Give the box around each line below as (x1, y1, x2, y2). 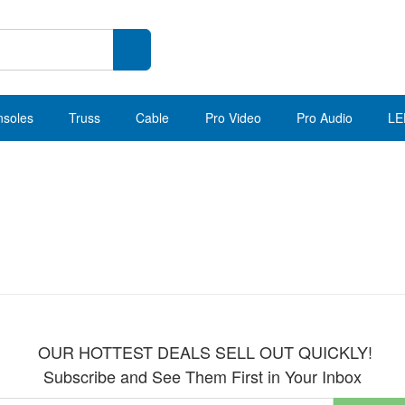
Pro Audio (296, 108, 353, 127)
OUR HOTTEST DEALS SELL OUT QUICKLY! (33, 340, 372, 363)
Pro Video (204, 108, 261, 127)
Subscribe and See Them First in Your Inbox (43, 364, 362, 388)
